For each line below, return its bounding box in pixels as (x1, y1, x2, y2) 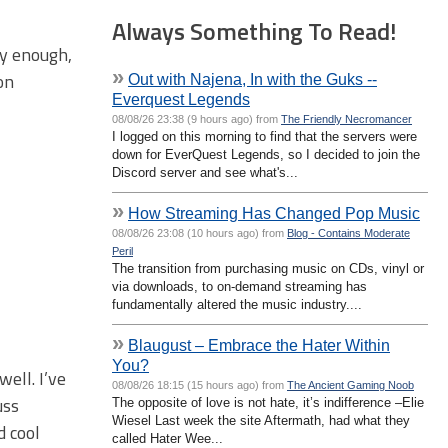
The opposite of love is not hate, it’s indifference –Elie (112, 394, 424, 410)
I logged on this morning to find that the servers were (112, 128, 417, 144)
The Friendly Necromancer (281, 112, 412, 125)
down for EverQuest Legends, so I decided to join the (112, 146, 420, 162)
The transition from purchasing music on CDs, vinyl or (112, 260, 424, 276)
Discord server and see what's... (112, 164, 298, 180)
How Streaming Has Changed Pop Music (128, 203, 420, 222)
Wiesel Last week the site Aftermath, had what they (112, 412, 410, 428)
